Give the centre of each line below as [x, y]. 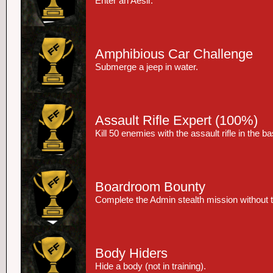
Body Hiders [131, 253]
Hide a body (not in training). [151, 266]
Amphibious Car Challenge [174, 54]
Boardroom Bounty [150, 187]
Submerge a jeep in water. [147, 67]
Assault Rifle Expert [153, 120]
